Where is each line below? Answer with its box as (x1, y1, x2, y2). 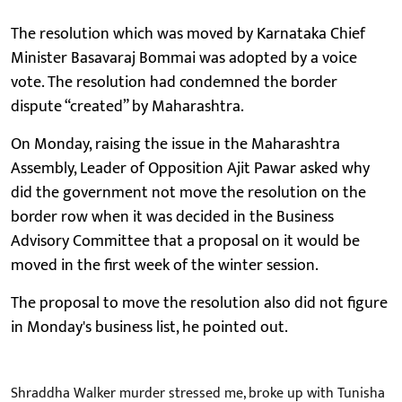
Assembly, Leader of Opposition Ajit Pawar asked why (11, 154, 370, 182)
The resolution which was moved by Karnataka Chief (11, 20, 365, 48)
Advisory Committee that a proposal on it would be (11, 227, 360, 255)
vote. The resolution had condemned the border (11, 68, 337, 96)
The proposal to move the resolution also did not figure (11, 289, 388, 317)
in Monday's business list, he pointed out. (11, 313, 288, 341)
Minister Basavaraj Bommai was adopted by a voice (11, 44, 357, 72)
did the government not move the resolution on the (11, 179, 366, 206)
